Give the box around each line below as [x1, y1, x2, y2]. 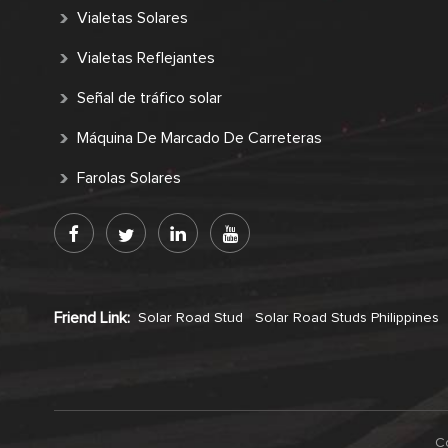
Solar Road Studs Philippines [254, 310, 439, 325]
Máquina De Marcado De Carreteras [76, 129, 322, 146]
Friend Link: [53, 309, 130, 326]
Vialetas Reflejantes [76, 49, 215, 66]
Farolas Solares [76, 169, 181, 186]
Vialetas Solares [76, 9, 188, 26]
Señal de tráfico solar [76, 89, 222, 106]
